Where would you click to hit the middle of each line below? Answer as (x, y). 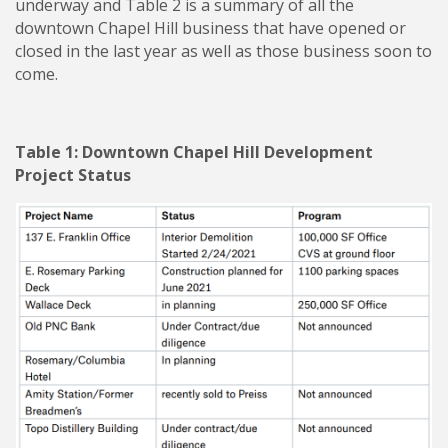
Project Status (73, 175)
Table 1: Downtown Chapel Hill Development (194, 152)
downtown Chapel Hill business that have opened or (210, 28)
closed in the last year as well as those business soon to (223, 51)
